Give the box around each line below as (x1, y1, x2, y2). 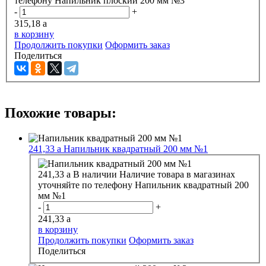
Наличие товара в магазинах (119, 169, 235, 180)
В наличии (73, 169, 117, 180)
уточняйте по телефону (38, 180, 132, 191)
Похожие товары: (5, 104, 116, 121)
